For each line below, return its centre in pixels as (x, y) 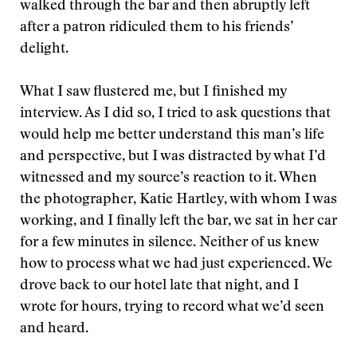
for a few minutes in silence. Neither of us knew (169, 243)
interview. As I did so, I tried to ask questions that (175, 114)
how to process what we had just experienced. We (176, 265)
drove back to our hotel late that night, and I (159, 286)
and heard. (54, 329)
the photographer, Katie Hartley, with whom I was (178, 200)
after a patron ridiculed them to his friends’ (157, 28)
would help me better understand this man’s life (172, 135)
